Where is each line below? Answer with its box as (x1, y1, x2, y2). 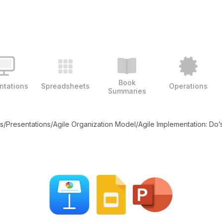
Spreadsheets (41, 81, 90, 90)
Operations (169, 81, 208, 90)
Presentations (5, 120, 51, 128)
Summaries (108, 87, 146, 95)
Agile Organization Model (53, 120, 136, 128)
